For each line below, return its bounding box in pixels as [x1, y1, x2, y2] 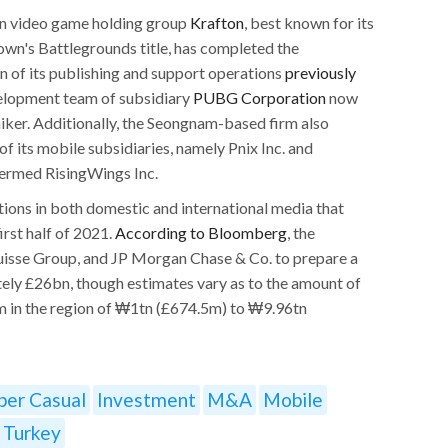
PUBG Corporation [193, 87, 326, 107]
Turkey [3, 420, 61, 444]
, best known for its [244, 12, 374, 32]
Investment [97, 387, 196, 411]
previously [285, 62, 356, 82]
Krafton [190, 12, 244, 32]
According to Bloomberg [115, 222, 287, 242]
